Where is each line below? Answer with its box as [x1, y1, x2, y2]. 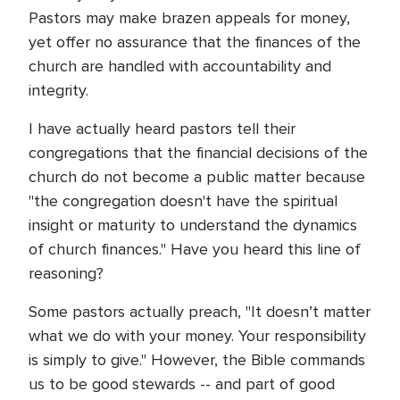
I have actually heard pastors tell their [29, 119, 296, 138]
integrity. [29, 80, 88, 100]
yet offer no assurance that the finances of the [29, 32, 361, 52]
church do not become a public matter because [29, 167, 365, 187]
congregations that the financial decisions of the [29, 143, 368, 162]
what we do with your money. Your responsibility [29, 326, 366, 346]
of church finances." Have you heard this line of [29, 239, 361, 259]
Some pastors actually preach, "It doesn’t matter [29, 302, 371, 321]
